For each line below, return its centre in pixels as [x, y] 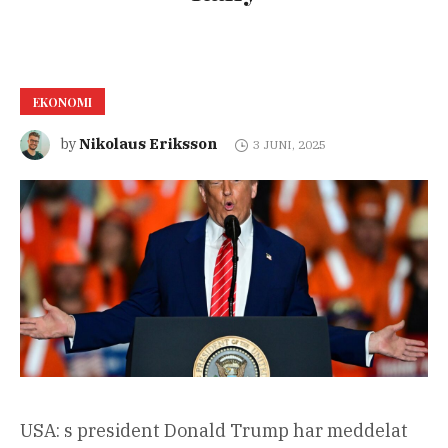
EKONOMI [62, 102]
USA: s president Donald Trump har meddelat [214, 431]
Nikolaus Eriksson [148, 143]
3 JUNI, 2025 [289, 145]
